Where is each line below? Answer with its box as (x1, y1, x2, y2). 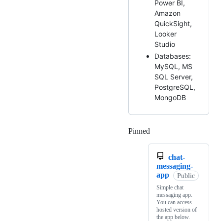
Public (177, 172, 195, 180)
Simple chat (156, 184, 184, 191)
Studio (154, 39, 175, 48)
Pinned (128, 127, 150, 136)
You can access (156, 199, 192, 206)
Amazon (154, 8, 181, 17)
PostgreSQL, (154, 83, 195, 92)
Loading (150, 127, 176, 136)
